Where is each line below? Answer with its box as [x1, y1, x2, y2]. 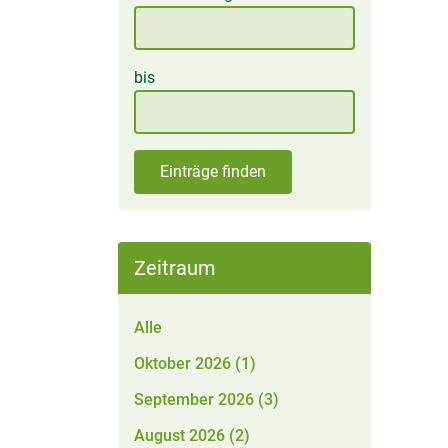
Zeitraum [134, 256, 216, 280]
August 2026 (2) [134, 426, 250, 445]
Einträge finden [160, 162, 266, 181]
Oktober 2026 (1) [134, 354, 256, 373]
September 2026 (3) [134, 390, 279, 409]
